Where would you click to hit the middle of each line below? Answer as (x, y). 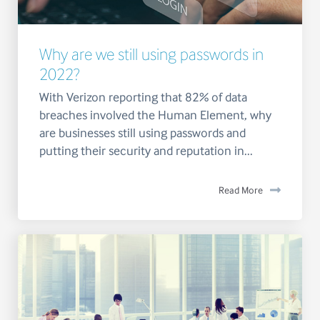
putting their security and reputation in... (146, 151)
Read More (241, 191)
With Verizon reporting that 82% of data (143, 97)
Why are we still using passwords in (151, 54)
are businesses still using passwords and (142, 133)
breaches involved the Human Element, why (155, 115)
